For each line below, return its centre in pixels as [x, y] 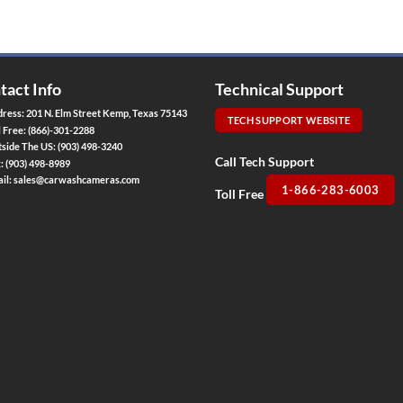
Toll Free [241, 194]
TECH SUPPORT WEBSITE [289, 121]
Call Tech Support [264, 161]
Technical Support [279, 90]
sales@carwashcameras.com [77, 180]
